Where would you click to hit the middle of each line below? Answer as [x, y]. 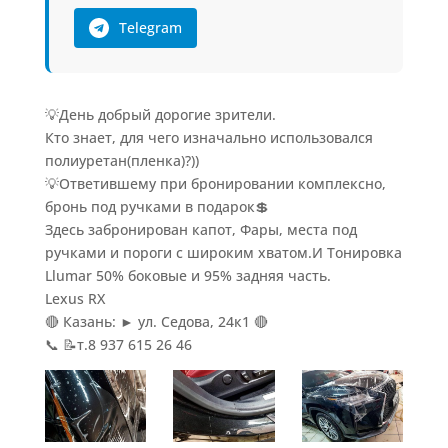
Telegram [150, 27]
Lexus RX [74, 298]
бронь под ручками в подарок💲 [156, 206]
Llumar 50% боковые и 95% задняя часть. [187, 275]
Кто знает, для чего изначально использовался [208, 137]
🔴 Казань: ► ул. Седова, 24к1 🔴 [156, 321]
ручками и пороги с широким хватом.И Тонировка [223, 252]
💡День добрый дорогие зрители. [160, 114]
